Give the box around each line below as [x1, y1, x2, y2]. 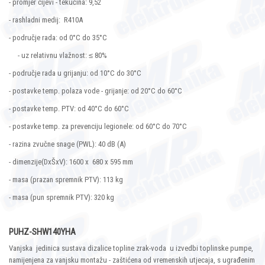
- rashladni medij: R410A [9, 15, 83, 25]
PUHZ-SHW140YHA [9, 227, 76, 238]
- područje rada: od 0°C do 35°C [9, 33, 107, 43]
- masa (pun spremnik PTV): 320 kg [9, 193, 114, 202]
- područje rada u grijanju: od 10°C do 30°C [9, 69, 141, 78]
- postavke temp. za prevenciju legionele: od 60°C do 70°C [9, 122, 187, 131]
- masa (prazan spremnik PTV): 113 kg [9, 175, 123, 185]
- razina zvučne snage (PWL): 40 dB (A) [9, 140, 126, 149]
